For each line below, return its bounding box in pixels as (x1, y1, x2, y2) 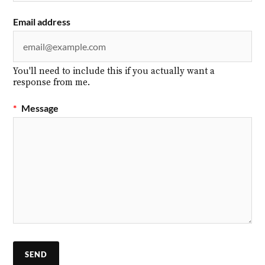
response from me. (13, 77, 91, 89)
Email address (13, 16, 71, 28)
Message (20, 102, 59, 114)
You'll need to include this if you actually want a (13, 66, 215, 77)
